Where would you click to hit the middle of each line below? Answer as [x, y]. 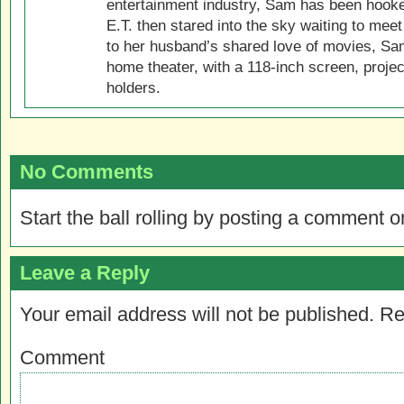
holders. [133, 87]
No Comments [87, 172]
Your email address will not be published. [197, 314]
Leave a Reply [85, 273]
